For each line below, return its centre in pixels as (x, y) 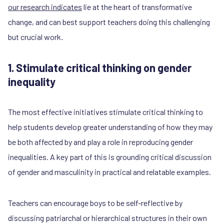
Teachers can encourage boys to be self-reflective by (95, 202)
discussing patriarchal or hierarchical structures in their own (107, 217)
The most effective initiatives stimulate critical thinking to (105, 111)
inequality (32, 81)
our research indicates (45, 6)
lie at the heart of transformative (137, 6)
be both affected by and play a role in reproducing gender (100, 141)
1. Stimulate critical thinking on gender (100, 67)
